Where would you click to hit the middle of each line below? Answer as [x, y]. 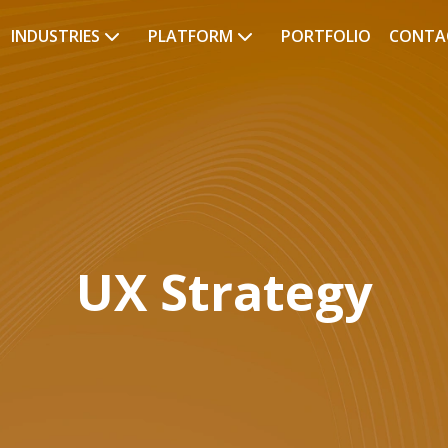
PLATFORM [192, 36]
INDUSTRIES [57, 36]
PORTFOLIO [325, 36]
